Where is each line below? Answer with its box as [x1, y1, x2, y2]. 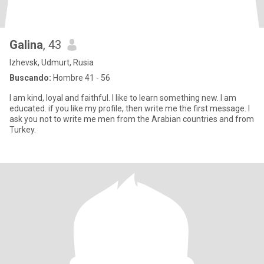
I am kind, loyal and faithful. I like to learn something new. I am [9, 93, 236, 103]
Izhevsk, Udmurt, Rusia [9, 58, 94, 67]
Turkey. [9, 125, 36, 134]
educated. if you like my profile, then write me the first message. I [9, 104, 248, 113]
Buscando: [9, 73, 51, 82]
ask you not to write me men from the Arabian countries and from [9, 114, 254, 124]
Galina [9, 38, 43, 52]
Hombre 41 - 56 [51, 73, 110, 82]
